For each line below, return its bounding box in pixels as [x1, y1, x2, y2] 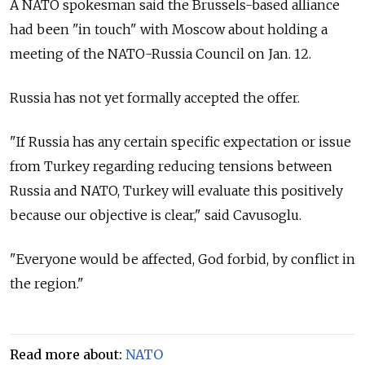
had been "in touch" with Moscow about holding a [10, 21, 328, 38]
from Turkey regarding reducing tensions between [10, 158, 332, 175]
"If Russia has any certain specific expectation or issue [10, 134, 351, 151]
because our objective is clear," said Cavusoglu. [10, 207, 301, 224]
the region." [10, 275, 84, 292]
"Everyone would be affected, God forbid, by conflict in [10, 251, 355, 268]
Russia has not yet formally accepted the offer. [10, 90, 300, 107]
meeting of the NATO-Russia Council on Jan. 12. [10, 46, 311, 63]
